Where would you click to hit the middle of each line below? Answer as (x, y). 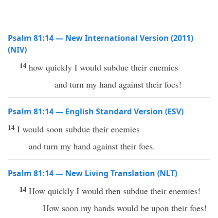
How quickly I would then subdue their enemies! (115, 191)
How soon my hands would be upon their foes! (125, 208)
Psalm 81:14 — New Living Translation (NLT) (92, 173)
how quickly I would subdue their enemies (103, 67)
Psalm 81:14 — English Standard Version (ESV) (96, 111)
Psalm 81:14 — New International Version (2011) (100, 38)
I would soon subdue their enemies (78, 129)
